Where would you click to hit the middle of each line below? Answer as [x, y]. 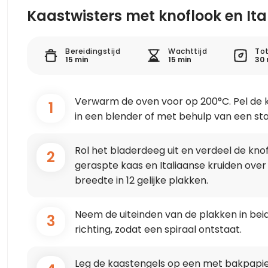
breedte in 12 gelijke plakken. [142, 180]
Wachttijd [188, 51]
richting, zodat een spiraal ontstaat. [159, 229]
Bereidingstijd [93, 51]
